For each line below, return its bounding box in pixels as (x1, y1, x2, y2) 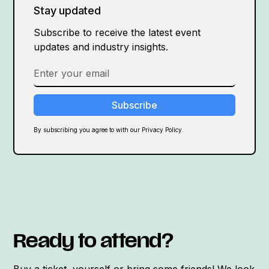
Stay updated (34, 4, 101, 17)
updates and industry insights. (34, 41, 169, 53)
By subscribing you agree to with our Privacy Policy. (34, 126, 184, 134)
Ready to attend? (13, 233, 174, 253)
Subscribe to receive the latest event (34, 26, 201, 39)
